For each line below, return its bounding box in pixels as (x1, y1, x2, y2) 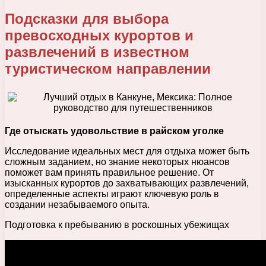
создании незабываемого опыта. (5, 199, 150, 210)
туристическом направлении (5, 60, 211, 77)
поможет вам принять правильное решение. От (5, 167, 214, 178)
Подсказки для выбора (5, 10, 169, 27)
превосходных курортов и (5, 27, 194, 43)
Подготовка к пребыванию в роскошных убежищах (5, 219, 229, 230)
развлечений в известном (5, 43, 189, 60)
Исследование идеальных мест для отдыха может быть (5, 145, 249, 156)
